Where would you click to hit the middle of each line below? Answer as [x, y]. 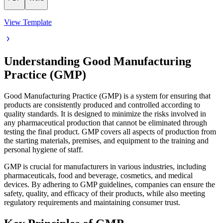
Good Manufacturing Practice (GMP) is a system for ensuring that [107, 96]
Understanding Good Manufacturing [98, 61]
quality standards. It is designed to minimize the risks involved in [105, 114]
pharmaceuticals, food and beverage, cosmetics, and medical [98, 176]
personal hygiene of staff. [44, 150]
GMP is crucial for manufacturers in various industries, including [105, 167]
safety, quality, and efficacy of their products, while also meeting [105, 194]
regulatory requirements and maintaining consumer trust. [92, 203]
